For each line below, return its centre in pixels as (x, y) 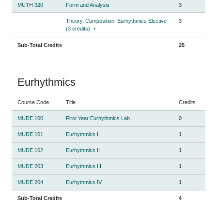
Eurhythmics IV (84, 182)
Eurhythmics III (84, 166)
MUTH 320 (30, 5)
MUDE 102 (30, 150)
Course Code (33, 102)
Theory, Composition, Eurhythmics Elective (116, 21)
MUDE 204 (30, 182)
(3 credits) (78, 28)
